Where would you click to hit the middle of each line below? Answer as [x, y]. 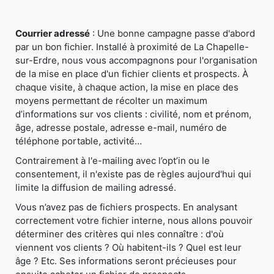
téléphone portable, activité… [79, 141]
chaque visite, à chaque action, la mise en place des [127, 87]
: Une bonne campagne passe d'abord [172, 34]
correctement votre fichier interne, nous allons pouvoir [134, 221]
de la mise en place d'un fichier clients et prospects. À [132, 74]
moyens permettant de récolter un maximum [111, 101]
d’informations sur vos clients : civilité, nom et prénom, [133, 114]
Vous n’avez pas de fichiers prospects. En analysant [126, 207]
